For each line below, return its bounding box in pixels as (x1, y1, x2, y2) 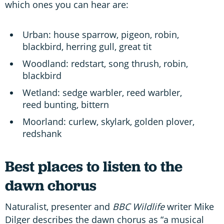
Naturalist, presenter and (5, 200, 110, 212)
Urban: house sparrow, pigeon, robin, (22, 28, 179, 40)
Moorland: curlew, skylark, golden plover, (22, 115, 194, 127)
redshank (22, 127, 61, 139)
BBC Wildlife (110, 200, 164, 212)
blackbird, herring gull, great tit (22, 40, 151, 52)
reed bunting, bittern (22, 98, 109, 110)
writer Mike (164, 200, 214, 212)
